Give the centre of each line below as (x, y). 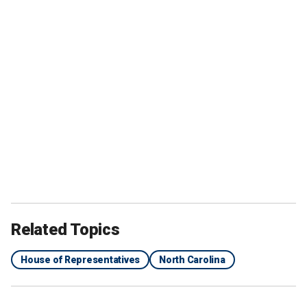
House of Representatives (80, 259)
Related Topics (65, 229)
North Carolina (192, 259)
